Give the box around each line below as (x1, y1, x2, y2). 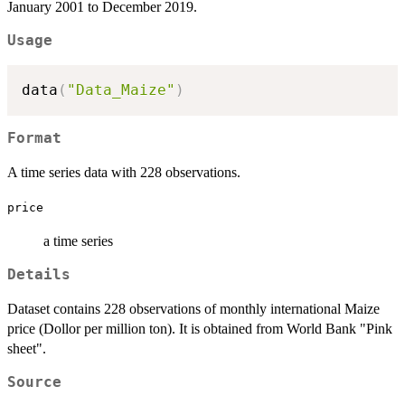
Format (7, 130, 61, 147)
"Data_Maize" (67, 80, 175, 99)
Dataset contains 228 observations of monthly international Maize (7, 301, 380, 317)
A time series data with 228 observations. (7, 165, 240, 181)
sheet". (7, 341, 46, 357)
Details (7, 267, 71, 284)
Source (7, 374, 61, 391)
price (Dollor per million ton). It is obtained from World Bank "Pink (7, 321, 392, 337)
